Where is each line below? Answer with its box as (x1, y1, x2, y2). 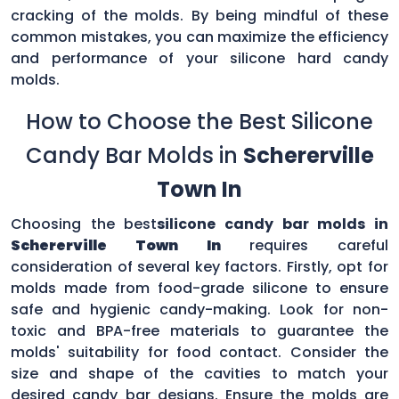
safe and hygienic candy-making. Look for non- (11, 298, 388, 320)
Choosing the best (11, 213, 158, 234)
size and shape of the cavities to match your (11, 362, 388, 384)
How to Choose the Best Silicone (26, 106, 373, 136)
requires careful (249, 234, 388, 256)
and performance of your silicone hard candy (11, 47, 388, 69)
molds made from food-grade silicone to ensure (11, 277, 388, 298)
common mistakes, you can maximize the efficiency (11, 26, 388, 47)
